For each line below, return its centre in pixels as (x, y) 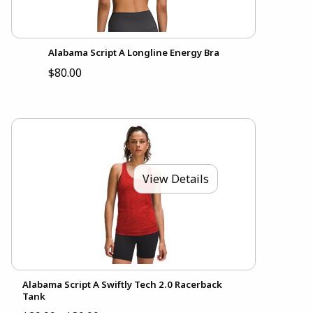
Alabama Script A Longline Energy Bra (133, 53)
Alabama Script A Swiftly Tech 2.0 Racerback (122, 285)
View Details (176, 179)
